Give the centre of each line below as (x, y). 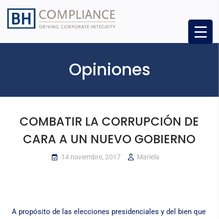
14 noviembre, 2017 (91, 157)
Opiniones (109, 70)
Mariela (148, 157)
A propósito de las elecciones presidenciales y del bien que (109, 212)
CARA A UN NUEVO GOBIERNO (109, 139)
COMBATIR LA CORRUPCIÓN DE (109, 122)
